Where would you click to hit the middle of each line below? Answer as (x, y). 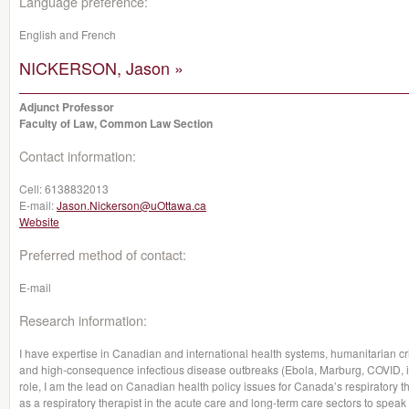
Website (39, 221)
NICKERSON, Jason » (101, 68)
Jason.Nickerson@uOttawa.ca (131, 205)
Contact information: (78, 156)
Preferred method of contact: (103, 254)
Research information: (83, 320)
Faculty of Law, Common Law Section (116, 123)
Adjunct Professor (67, 107)
